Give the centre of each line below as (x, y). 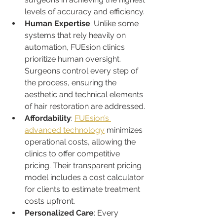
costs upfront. (50, 201)
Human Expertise (57, 23)
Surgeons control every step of (82, 71)
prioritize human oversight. (74, 59)
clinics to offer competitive (73, 153)
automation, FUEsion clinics (76, 47)
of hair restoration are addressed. (85, 106)
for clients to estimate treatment (83, 189)
